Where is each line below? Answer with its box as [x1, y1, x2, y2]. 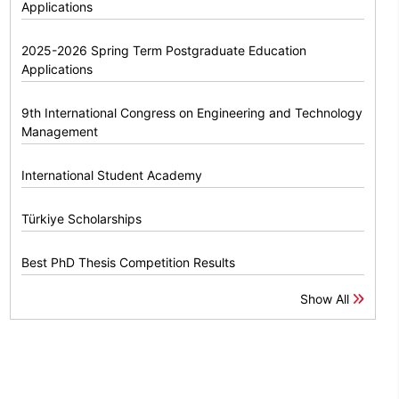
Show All [299, 291, 353, 307]
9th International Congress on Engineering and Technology [21, 105, 363, 121]
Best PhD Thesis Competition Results [21, 255, 236, 271]
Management [21, 124, 99, 140]
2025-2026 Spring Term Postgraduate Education [21, 43, 307, 59]
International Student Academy [21, 167, 203, 183]
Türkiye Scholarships [21, 211, 142, 227]
